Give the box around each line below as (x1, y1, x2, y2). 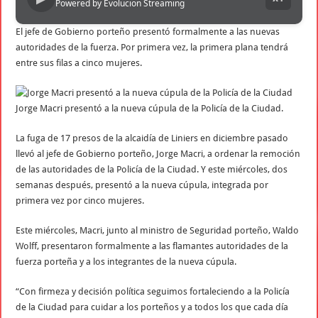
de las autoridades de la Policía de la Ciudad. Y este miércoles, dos (16, 164, 288, 175)
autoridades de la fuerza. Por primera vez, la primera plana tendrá (16, 41, 289, 53)
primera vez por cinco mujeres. (16, 195, 145, 207)
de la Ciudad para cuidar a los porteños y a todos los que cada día (16, 302, 289, 313)
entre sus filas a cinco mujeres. (16, 57, 143, 68)
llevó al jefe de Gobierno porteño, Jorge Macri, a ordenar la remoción (16, 148, 301, 160)
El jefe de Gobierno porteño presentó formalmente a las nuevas (16, 26, 280, 37)
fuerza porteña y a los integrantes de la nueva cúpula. (16, 256, 237, 268)
